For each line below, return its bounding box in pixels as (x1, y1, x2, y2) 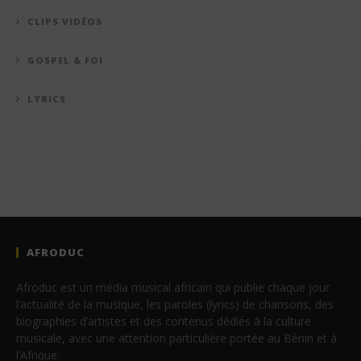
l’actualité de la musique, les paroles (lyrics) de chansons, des (16, 297, 334, 313)
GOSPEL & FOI (27, 54, 103, 67)
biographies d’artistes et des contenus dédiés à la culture (16, 313, 311, 330)
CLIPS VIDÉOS (27, 15, 102, 28)
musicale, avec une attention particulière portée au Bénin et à (16, 330, 337, 346)
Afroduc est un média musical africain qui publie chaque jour (16, 280, 330, 296)
